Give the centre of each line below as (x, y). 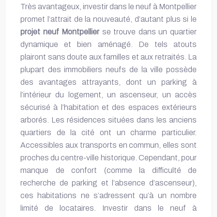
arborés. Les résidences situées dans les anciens (108, 120)
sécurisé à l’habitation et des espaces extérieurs (108, 107)
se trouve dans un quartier (148, 32)
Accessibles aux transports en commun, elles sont (108, 145)
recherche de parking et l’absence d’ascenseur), (108, 183)
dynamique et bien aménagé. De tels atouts (108, 44)
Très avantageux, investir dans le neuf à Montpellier (108, 7)
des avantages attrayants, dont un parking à (108, 82)
